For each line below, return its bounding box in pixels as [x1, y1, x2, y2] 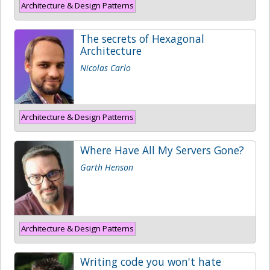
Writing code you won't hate [80, 254, 221, 269]
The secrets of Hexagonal [80, 31, 204, 46]
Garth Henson [80, 161, 133, 173]
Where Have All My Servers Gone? [80, 142, 244, 157]
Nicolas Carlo [80, 61, 131, 74]
